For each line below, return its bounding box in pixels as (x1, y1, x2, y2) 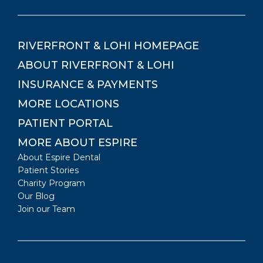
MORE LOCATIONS (18, 97, 119, 111)
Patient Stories (18, 165, 79, 176)
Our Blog (18, 191, 55, 202)
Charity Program (18, 178, 85, 189)
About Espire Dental (18, 152, 100, 163)
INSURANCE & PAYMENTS (18, 78, 158, 92)
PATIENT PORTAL (18, 117, 113, 130)
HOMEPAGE (131, 39, 199, 53)
